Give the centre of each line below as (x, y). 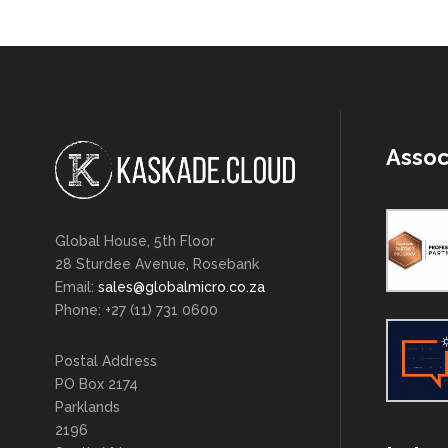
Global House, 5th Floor (135, 240)
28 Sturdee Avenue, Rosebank (157, 263)
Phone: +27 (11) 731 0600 (136, 309)
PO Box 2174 (96, 383)
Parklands (87, 406)
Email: (76, 286)
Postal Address (106, 360)
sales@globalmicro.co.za (181, 286)
